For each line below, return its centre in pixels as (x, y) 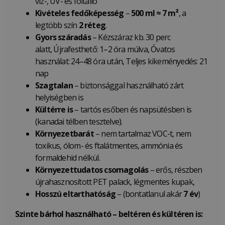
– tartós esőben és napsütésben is (132, 110)
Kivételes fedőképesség (80, 13)
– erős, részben (175, 170)
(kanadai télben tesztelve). (79, 122)
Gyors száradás (63, 37)
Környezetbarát (65, 134)
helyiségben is (59, 98)
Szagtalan (54, 86)
